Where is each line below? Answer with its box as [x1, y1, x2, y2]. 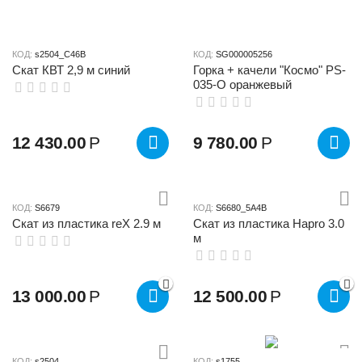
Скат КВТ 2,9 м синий [12, 63, 130, 77]
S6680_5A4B [216, 202, 267, 213]
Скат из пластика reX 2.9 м [12, 216, 161, 230]
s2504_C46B [35, 49, 86, 59]
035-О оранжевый [193, 78, 292, 91]
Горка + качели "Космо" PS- [193, 63, 346, 77]
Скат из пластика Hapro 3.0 [193, 216, 344, 230]
